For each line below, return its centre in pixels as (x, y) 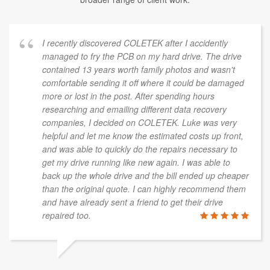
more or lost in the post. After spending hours (128, 96)
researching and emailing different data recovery (134, 109)
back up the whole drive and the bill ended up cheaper (146, 175)
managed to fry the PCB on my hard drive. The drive (142, 56)
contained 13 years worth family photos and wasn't (139, 69)
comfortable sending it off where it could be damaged (143, 82)
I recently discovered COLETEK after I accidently (135, 42)
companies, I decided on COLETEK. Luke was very (140, 122)
